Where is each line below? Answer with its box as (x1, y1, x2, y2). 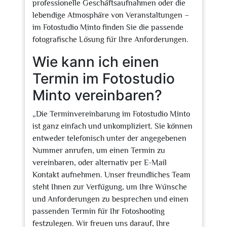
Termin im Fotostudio (32, 70, 175, 87)
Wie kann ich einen (32, 53, 159, 70)
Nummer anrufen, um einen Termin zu (32, 146, 165, 155)
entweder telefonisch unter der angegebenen (32, 134, 186, 143)
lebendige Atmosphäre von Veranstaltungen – (32, 11, 190, 20)
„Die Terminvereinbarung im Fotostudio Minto (32, 109, 190, 119)
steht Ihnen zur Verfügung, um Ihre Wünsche (32, 182, 187, 192)
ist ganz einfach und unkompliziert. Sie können (32, 122, 193, 131)
